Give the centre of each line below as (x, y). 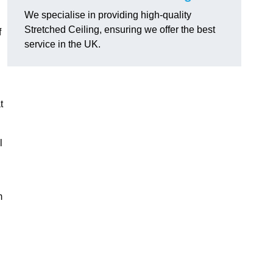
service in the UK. (62, 44)
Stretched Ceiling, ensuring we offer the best (120, 30)
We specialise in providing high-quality (108, 15)
